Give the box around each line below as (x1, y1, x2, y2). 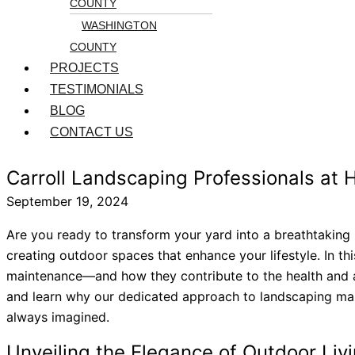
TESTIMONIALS (50, 82, 143, 96)
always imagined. (6, 309, 109, 325)
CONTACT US (50, 125, 133, 139)
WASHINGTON (82, 19, 157, 32)
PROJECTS (50, 61, 119, 74)
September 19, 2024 (6, 193, 128, 209)
